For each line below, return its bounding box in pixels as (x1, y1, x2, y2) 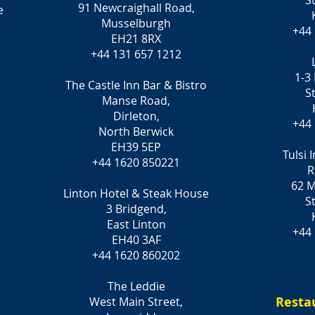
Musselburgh (101, 15, 171, 31)
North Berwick (98, 124, 174, 139)
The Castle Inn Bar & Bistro (65, 77, 207, 93)
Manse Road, (102, 93, 170, 108)
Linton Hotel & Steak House (63, 186, 209, 201)
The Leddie (107, 278, 165, 294)
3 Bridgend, (105, 201, 167, 217)
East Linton (106, 217, 166, 232)
